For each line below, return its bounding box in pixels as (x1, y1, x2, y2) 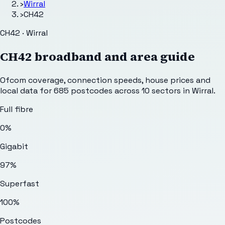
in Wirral (181, 85, 213, 96)
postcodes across (69, 85, 142, 96)
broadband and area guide (32, 48, 195, 65)
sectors (152, 85, 181, 96)
